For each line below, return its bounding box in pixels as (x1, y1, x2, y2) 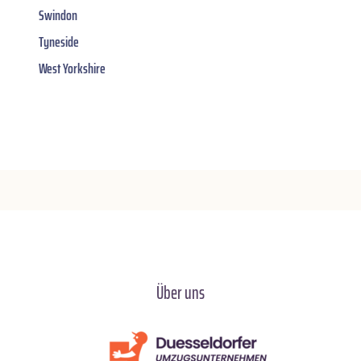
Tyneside (39, 31, 79, 54)
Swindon (39, 4, 77, 27)
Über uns (156, 279, 205, 308)
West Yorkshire (39, 57, 106, 81)
